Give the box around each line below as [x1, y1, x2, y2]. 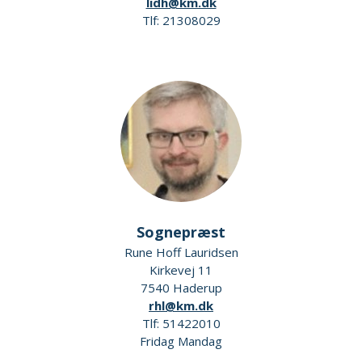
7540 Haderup [140, 280, 222, 296]
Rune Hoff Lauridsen [124, 244, 238, 260]
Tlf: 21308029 [141, 12, 221, 28]
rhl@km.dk [149, 297, 213, 314]
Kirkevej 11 [149, 262, 213, 278]
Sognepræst [137, 222, 225, 242]
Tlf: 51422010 [141, 315, 221, 331]
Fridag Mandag [140, 333, 222, 349]
